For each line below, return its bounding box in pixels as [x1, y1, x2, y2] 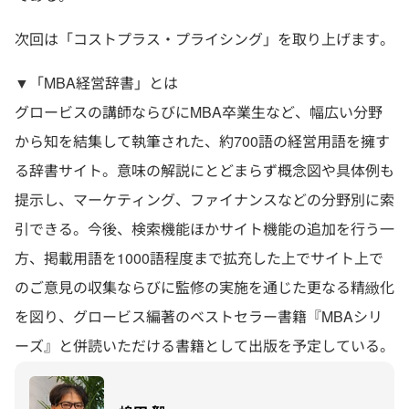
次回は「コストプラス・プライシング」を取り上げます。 [15, 28, 394, 49]
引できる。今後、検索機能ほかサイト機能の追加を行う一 [15, 218, 394, 239]
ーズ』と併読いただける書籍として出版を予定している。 [15, 335, 394, 356]
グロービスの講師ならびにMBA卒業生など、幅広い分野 [15, 101, 383, 122]
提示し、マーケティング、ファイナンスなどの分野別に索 [15, 189, 394, 210]
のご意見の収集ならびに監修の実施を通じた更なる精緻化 [15, 277, 394, 298]
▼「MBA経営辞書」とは [15, 72, 178, 93]
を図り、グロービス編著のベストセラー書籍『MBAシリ [15, 306, 383, 327]
